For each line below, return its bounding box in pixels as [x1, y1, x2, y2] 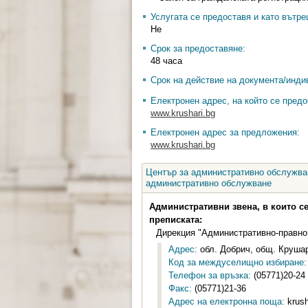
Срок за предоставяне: [151, 43, 245, 54]
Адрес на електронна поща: [168, 296, 285, 307]
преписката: [149, 214, 202, 225]
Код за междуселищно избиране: [168, 257, 307, 267]
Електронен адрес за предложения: [151, 127, 300, 137]
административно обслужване [146, 178, 272, 188]
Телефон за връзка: [168, 270, 251, 280]
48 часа [151, 56, 182, 66]
